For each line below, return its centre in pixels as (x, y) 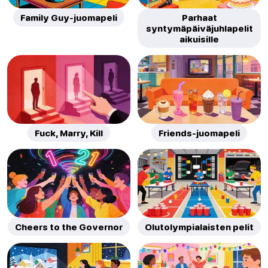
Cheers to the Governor (69, 227)
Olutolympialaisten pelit (199, 227)
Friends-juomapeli (199, 133)
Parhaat (199, 17)
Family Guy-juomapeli (69, 17)
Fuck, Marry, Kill (69, 133)
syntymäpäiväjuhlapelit (199, 28)
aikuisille (199, 39)
